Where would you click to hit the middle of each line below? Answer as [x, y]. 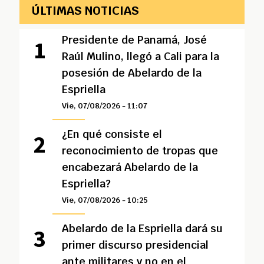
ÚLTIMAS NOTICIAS [85, 11]
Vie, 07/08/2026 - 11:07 [104, 106]
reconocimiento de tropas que [140, 151]
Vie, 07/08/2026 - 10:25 [105, 200]
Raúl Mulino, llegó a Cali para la [140, 56]
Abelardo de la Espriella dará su [142, 228]
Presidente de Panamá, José [134, 40]
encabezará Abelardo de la [130, 167]
